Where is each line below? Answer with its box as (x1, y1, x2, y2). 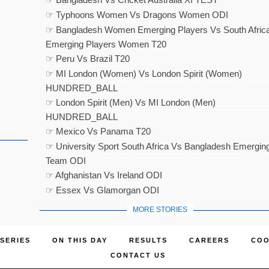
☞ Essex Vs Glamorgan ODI (45, 185, 159, 195)
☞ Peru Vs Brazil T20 (45, 53, 130, 64)
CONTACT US (110, 252, 166, 259)
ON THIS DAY (52, 237, 107, 244)
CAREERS (189, 237, 229, 244)
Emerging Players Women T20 (45, 39, 166, 49)
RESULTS (128, 237, 168, 244)
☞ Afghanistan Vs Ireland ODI (45, 170, 162, 180)
